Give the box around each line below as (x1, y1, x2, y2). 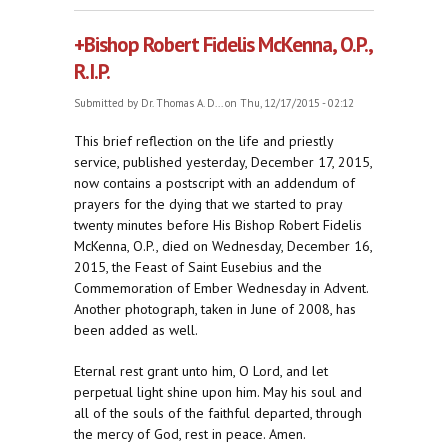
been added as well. (74, 321, 198, 340)
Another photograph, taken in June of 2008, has (74, 300, 356, 319)
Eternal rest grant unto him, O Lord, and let (74, 362, 328, 381)
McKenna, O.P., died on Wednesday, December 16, (74, 237, 372, 256)
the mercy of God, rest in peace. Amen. (74, 425, 306, 444)
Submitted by (74, 96, 141, 111)
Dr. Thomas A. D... (141, 96, 222, 111)
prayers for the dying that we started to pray (74, 195, 342, 214)
